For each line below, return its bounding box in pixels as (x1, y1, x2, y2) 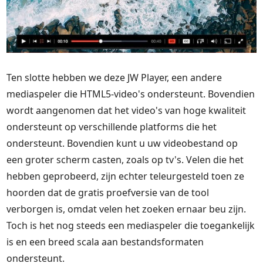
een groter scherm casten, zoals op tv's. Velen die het (6, 153, 244, 166)
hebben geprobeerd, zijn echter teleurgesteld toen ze (6, 169, 245, 183)
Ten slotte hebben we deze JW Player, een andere (6, 70, 222, 84)
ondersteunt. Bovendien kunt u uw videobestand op (6, 136, 238, 150)
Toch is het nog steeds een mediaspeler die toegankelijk (6, 218, 255, 232)
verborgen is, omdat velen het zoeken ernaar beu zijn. (6, 202, 247, 215)
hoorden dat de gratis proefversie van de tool (6, 186, 210, 199)
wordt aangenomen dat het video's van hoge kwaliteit (6, 103, 247, 117)
